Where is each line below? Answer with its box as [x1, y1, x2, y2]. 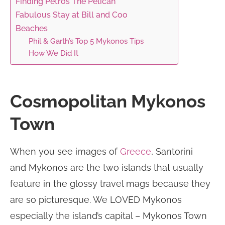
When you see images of [10, 146, 120, 157]
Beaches [16, 24, 48, 34]
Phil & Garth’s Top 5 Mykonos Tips [28, 37, 144, 46]
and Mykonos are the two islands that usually [10, 162, 203, 173]
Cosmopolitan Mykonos [10, 91, 205, 112]
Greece [120, 146, 151, 157]
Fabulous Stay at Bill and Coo [16, 10, 128, 20]
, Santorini [151, 146, 193, 157]
